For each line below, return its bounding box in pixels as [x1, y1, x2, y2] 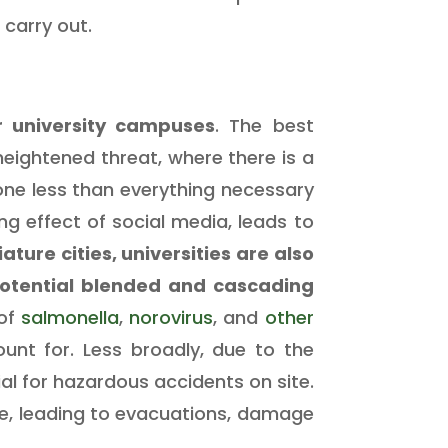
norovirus [122, 304, 214, 330]
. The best [215, 112, 314, 138]
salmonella [20, 304, 119, 330]
